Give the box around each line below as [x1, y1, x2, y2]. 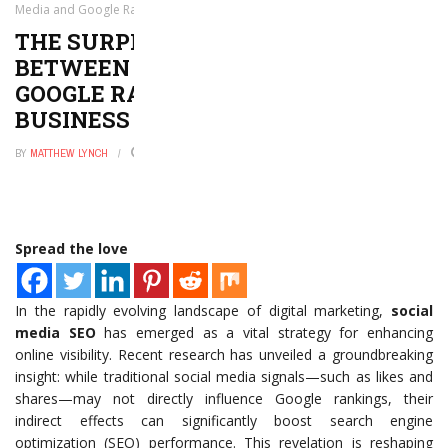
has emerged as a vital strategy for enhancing [95, 323, 434, 342]
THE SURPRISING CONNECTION [15, 27, 367, 56]
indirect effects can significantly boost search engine [15, 411, 433, 430]
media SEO [15, 323, 96, 342]
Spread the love [15, 239, 128, 258]
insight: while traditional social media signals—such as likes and [15, 367, 433, 386]
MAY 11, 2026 [151, 146, 208, 160]
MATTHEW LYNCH [30, 146, 108, 160]
